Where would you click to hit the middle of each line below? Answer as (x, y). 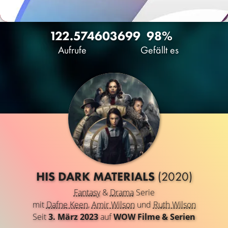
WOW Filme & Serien (154, 217)
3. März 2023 (73, 217)
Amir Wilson (113, 205)
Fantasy (87, 192)
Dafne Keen (67, 205)
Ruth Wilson (174, 205)
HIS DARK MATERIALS (97, 176)
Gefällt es (160, 50)
